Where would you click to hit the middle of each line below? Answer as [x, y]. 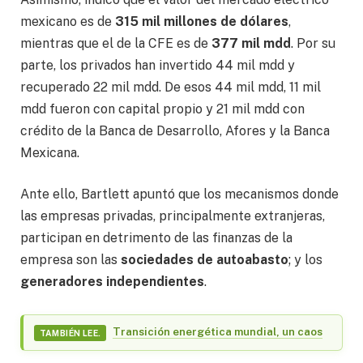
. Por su [313, 43]
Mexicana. [50, 152]
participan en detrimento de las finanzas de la [156, 238]
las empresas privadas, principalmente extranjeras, [173, 216]
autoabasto [252, 260]
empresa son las [70, 260]
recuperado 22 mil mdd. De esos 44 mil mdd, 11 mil [171, 87]
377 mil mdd [251, 43]
